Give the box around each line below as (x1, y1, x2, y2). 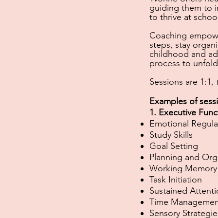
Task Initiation (149, 174, 202, 185)
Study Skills (149, 129, 193, 140)
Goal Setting (149, 140, 198, 151)
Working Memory (149, 163, 217, 174)
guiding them (149, 2, 201, 13)
